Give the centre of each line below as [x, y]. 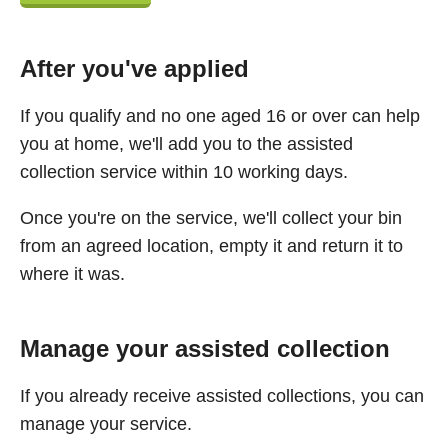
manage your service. [106, 424]
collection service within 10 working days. [184, 172]
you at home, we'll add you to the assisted [186, 144]
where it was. [72, 274]
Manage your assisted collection [205, 348]
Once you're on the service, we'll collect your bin [211, 218]
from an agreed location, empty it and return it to [211, 246]
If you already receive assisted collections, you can [222, 396]
